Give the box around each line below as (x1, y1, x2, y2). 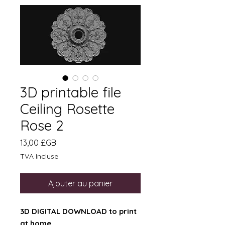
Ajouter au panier (48, 178, 113, 188)
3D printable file (20, 83, 121, 101)
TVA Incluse (20, 152, 58, 161)
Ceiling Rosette (20, 100, 115, 118)
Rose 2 (20, 117, 63, 134)
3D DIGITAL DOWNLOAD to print (20, 206, 137, 216)
